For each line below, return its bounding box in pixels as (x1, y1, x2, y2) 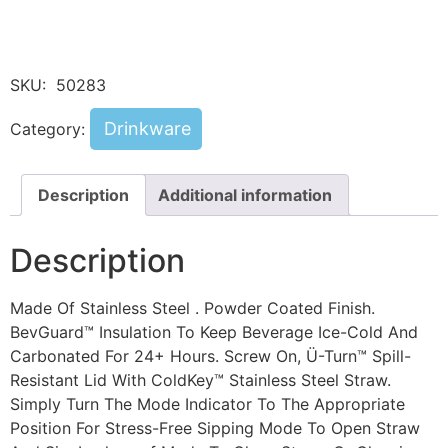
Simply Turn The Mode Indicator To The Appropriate (10, 394, 405, 415)
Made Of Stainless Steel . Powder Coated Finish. (10, 298, 375, 319)
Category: (10, 119, 90, 140)
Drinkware (104, 118, 191, 140)
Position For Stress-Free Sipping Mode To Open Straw (10, 418, 420, 439)
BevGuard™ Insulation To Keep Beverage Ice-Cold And (10, 322, 418, 343)
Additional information (158, 185, 332, 206)
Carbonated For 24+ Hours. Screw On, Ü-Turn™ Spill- (10, 346, 411, 367)
